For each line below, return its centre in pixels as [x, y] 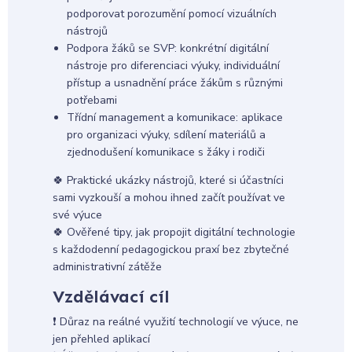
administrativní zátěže [107, 267]
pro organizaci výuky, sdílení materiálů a [166, 134]
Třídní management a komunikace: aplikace [174, 117]
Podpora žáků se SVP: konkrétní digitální [167, 48]
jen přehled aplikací [101, 339]
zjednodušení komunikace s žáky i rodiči [165, 152]
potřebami [92, 100]
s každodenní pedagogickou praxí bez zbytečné [170, 250]
